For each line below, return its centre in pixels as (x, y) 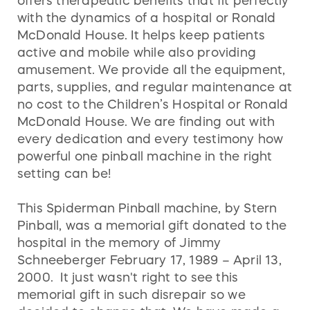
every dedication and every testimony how (151, 139)
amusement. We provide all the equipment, (152, 70)
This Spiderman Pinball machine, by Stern (147, 208)
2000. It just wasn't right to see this (128, 277)
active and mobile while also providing (137, 52)
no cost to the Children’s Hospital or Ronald (153, 104)
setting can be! (64, 173)
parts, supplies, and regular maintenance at (155, 87)
